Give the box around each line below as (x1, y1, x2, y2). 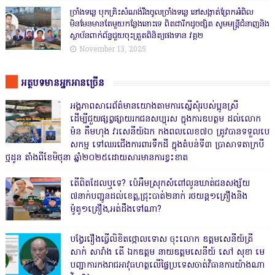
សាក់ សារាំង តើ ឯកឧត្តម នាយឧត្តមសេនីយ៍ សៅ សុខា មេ (69, 246, 265, 260)
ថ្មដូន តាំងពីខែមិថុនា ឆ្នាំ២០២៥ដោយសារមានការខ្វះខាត (5, 152, 188, 165)
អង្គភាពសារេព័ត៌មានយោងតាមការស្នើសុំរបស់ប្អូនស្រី (69, 100, 238, 114)
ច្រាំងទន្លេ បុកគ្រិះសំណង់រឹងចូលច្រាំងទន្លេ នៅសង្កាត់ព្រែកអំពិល (69, 7, 254, 19)
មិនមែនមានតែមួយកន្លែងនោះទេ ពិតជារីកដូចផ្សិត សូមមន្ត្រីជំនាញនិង (69, 18, 269, 31)
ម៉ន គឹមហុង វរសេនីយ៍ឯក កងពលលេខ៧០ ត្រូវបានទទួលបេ (69, 126, 269, 139)
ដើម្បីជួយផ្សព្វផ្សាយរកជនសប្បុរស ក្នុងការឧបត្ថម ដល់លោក (69, 113, 261, 126)
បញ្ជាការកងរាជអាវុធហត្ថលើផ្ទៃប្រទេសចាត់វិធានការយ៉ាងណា (69, 259, 265, 273)
